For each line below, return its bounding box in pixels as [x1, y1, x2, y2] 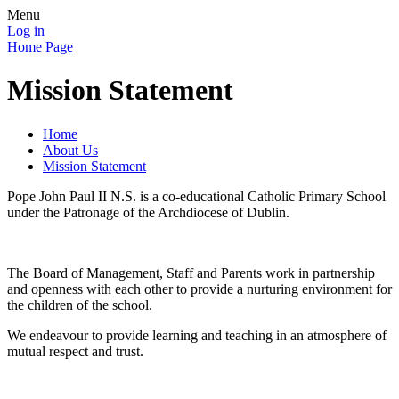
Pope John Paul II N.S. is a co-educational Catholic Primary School [7, 188, 386, 204]
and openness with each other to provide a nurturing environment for [7, 281, 392, 297]
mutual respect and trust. [7, 343, 143, 359]
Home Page [7, 39, 73, 54]
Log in [7, 23, 45, 38]
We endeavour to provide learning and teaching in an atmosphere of [7, 327, 387, 343]
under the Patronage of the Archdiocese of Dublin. [7, 204, 289, 220]
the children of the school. [7, 297, 152, 313]
